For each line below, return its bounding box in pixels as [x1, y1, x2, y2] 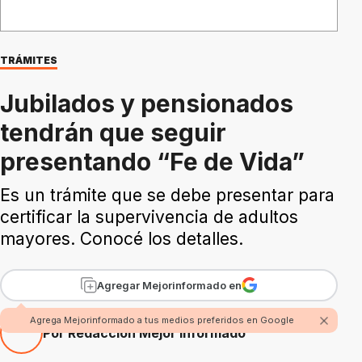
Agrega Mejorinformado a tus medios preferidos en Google [29, 314, 294, 326]
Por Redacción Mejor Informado [43, 324, 246, 341]
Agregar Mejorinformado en [96, 278, 242, 292]
